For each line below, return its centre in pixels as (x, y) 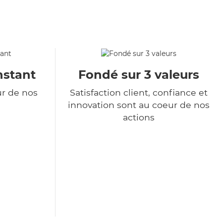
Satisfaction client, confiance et (139, 93)
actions (139, 117)
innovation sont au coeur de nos (139, 105)
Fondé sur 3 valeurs (139, 75)
